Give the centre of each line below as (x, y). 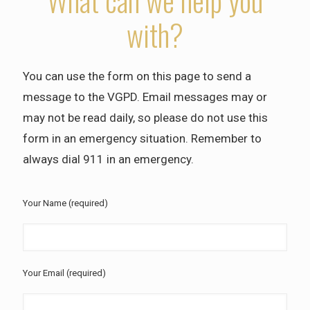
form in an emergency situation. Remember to (142, 138)
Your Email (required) (64, 273)
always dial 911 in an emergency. (108, 159)
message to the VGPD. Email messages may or (145, 97)
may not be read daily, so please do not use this (145, 118)
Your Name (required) (65, 203)
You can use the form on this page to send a (137, 76)
